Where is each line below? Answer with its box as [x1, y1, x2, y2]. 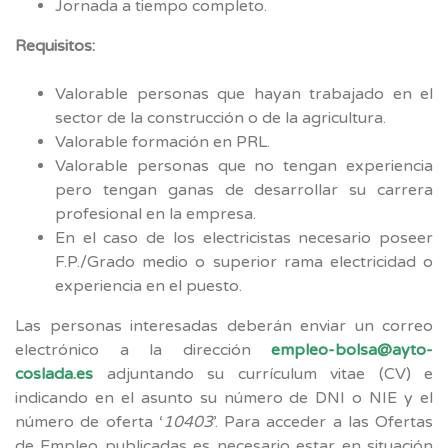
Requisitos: [15, 35, 95, 56]
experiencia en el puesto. [55, 275, 242, 296]
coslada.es [15, 363, 93, 384]
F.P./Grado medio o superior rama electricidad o [55, 251, 433, 272]
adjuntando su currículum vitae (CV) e [93, 363, 433, 384]
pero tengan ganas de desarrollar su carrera [55, 179, 433, 200]
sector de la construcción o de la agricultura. [55, 107, 386, 128]
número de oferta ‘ [15, 411, 163, 432]
